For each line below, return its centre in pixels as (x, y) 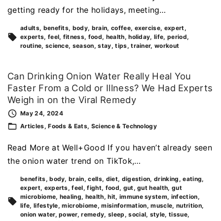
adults (30, 28)
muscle (162, 206)
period (177, 37)
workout (167, 45)
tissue (178, 215)
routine (31, 45)
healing (71, 197)
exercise (147, 28)
